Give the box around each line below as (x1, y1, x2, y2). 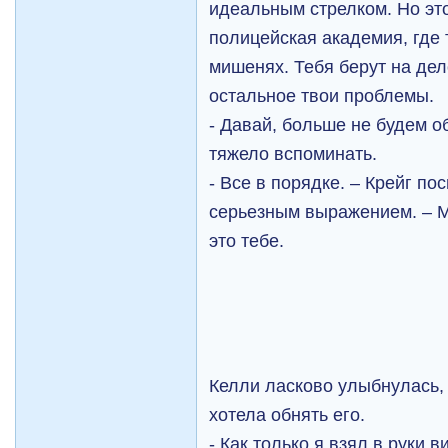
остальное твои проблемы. (209, 85, 435, 106)
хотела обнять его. (209, 404, 366, 425)
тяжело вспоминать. (209, 143, 378, 164)
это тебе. (209, 230, 285, 251)
